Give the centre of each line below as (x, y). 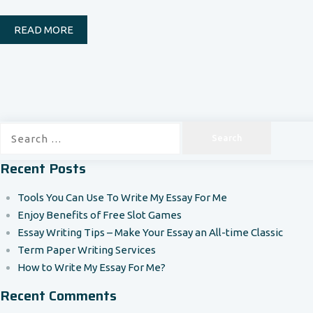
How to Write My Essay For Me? (92, 267)
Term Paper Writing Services (87, 249)
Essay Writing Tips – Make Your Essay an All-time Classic (150, 232)
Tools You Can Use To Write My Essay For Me (122, 197)
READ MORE (44, 30)
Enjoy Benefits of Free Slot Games (100, 214)
